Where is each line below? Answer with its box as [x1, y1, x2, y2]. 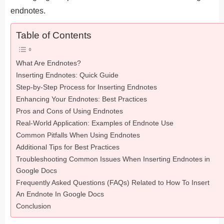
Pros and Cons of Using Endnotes [16, 106, 123, 115]
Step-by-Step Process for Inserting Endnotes [16, 82, 157, 91]
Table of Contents [16, 29, 91, 40]
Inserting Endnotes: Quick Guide [16, 70, 118, 79]
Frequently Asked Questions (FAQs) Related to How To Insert [16, 178, 209, 186]
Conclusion [16, 201, 51, 210]
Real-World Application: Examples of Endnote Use [16, 118, 173, 127]
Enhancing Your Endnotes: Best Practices [16, 94, 147, 103]
